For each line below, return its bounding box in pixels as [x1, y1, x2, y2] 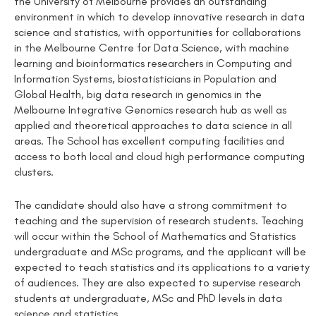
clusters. [14, 164, 54, 178]
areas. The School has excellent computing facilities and [14, 133, 284, 147]
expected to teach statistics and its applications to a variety [14, 260, 310, 274]
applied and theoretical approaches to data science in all [14, 118, 292, 132]
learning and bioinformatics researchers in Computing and [14, 56, 292, 70]
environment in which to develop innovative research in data [14, 9, 305, 23]
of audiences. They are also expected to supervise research [14, 276, 300, 290]
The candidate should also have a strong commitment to [14, 198, 287, 212]
